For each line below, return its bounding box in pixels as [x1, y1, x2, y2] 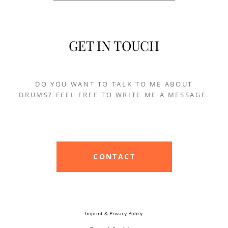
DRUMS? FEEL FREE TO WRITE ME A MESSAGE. [19, 90, 209, 100]
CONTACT [93, 152, 136, 162]
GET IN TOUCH [69, 36, 159, 54]
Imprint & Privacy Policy [85, 210, 143, 217]
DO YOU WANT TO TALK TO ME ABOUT [35, 79, 193, 89]
